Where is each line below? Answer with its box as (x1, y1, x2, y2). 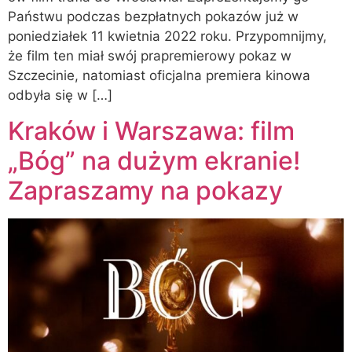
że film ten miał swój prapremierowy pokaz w (8, 48, 291, 64)
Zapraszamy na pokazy (8, 175, 283, 207)
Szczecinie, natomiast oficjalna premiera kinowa (8, 68, 310, 84)
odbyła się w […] (8, 87, 112, 104)
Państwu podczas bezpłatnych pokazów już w (8, 9, 299, 25)
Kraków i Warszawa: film (8, 115, 295, 147)
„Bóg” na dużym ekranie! (8, 145, 300, 177)
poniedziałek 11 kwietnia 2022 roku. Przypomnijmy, (8, 28, 327, 45)
